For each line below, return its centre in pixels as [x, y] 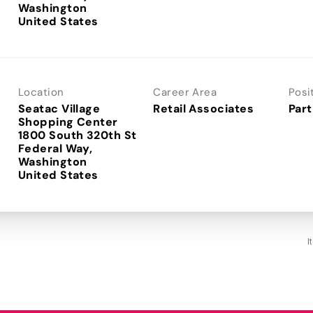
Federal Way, [56, 148]
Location [41, 92]
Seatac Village [59, 108]
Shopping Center [68, 122]
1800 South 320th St [78, 135]
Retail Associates [203, 108]
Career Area [185, 92]
